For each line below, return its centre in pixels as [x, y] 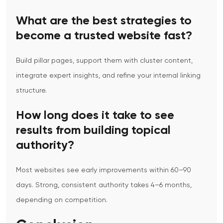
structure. [31, 91]
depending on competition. [62, 200]
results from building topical [93, 131]
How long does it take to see [95, 116]
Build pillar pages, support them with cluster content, [104, 61]
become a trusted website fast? [104, 36]
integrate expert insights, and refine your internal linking [108, 76]
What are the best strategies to [104, 21]
